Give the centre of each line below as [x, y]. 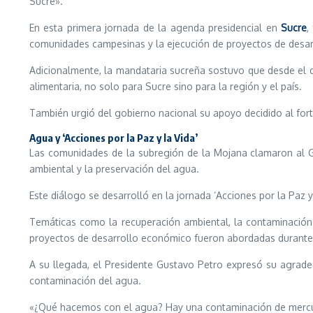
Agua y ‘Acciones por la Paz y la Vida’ [114, 138]
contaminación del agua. [85, 281]
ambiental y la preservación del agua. [114, 169]
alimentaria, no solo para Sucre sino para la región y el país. [166, 86]
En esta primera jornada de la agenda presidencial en [155, 28]
